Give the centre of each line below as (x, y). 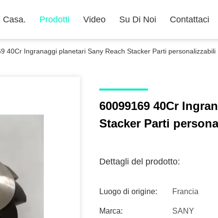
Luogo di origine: (128, 191)
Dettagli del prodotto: (140, 162)
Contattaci (190, 19)
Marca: (111, 211)
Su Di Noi (138, 19)
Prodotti (54, 19)
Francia (185, 191)
